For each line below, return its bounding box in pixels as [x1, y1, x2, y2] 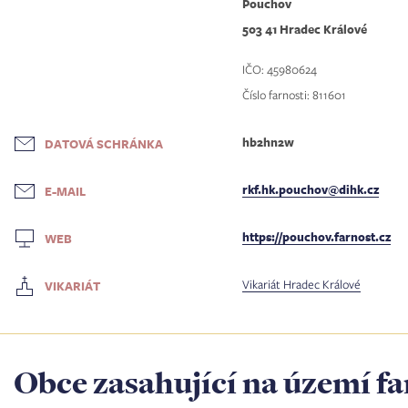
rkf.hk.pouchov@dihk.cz [242, 181, 380, 198]
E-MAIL [45, 182, 86, 199]
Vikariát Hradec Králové [242, 276, 362, 292]
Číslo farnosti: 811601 [242, 87, 347, 103]
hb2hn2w [242, 134, 295, 150]
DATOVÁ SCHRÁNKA [45, 135, 163, 152]
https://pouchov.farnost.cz [242, 229, 392, 245]
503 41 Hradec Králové [242, 21, 368, 37]
